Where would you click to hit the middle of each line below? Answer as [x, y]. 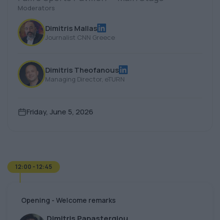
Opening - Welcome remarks [69, 200]
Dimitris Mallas [71, 28]
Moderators [36, 8]
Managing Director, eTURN [85, 79]
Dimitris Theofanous [82, 70]
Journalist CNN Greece [80, 37]
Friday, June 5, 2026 [60, 112]
